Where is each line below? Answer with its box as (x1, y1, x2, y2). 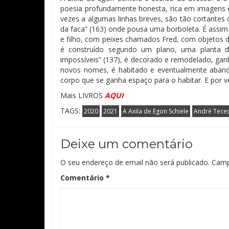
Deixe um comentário (60, 136, 193, 151)
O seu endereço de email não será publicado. (60, 157, 210, 167)
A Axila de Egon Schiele (123, 107, 189, 116)
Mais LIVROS (60, 90, 105, 100)
